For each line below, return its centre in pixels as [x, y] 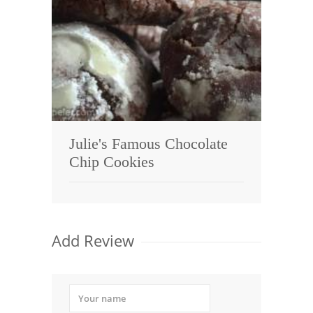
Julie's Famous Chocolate [148, 144]
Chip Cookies [112, 162]
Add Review [93, 240]
